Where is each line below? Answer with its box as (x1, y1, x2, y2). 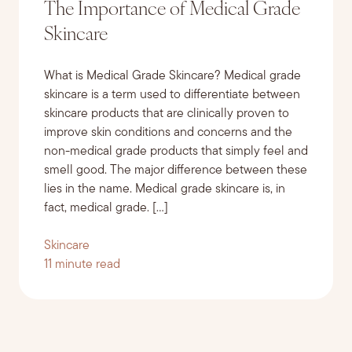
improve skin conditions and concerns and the (44, 126, 292, 139)
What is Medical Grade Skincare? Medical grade (44, 69, 301, 82)
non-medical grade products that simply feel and (44, 145, 308, 158)
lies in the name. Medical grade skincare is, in (44, 182, 285, 196)
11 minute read (44, 258, 120, 271)
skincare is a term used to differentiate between (44, 88, 300, 101)
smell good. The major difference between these (44, 163, 307, 177)
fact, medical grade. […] (44, 201, 168, 214)
